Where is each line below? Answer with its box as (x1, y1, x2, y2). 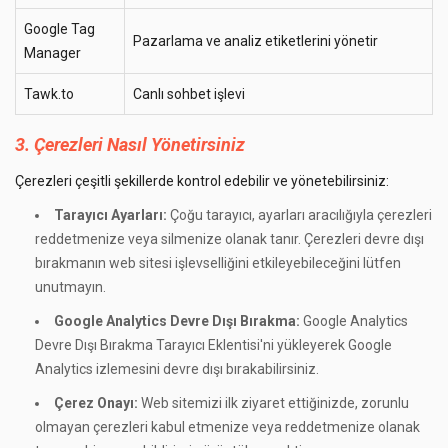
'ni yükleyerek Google (260, 337, 392, 353)
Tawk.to (24, 86, 74, 102)
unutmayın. (35, 279, 106, 295)
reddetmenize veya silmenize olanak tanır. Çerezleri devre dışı (35, 231, 424, 247)
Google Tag (24, 21, 95, 37)
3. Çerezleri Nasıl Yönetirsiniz (15, 134, 245, 155)
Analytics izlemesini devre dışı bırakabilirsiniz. (35, 361, 319, 377)
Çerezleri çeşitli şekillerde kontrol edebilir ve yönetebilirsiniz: (15, 173, 389, 189)
